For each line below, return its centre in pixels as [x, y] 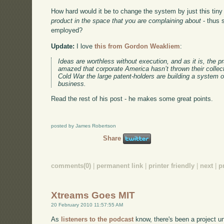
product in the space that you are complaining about [126, 21]
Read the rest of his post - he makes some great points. [132, 98]
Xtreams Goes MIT [93, 195]
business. [72, 83]
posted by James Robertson [84, 126]
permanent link [120, 166]
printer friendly [172, 166]
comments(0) [71, 166]
